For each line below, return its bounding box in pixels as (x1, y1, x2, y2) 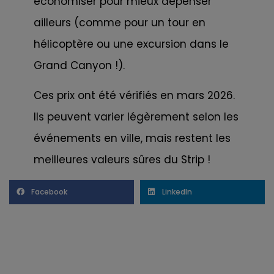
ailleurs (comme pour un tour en (34, 15, 206, 30)
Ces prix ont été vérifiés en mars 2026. (34, 88, 235, 103)
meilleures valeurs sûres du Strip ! (34, 152, 210, 168)
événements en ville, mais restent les (34, 131, 231, 146)
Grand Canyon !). (34, 57, 125, 73)
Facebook (31, 187, 67, 198)
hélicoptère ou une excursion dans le (34, 36, 229, 51)
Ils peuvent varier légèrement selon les (34, 109, 239, 125)
